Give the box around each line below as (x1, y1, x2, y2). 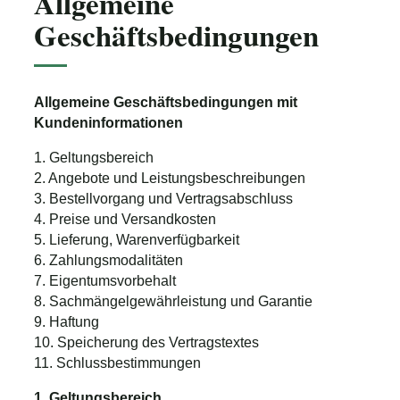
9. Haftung (34, 313, 99, 329)
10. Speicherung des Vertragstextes (34, 334, 259, 350)
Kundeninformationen (34, 114, 183, 130)
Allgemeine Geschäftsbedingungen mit (34, 94, 297, 110)
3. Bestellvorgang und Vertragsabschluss (34, 190, 293, 206)
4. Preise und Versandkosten (34, 211, 216, 227)
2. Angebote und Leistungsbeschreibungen (34, 170, 305, 186)
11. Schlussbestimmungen (34, 354, 201, 371)
